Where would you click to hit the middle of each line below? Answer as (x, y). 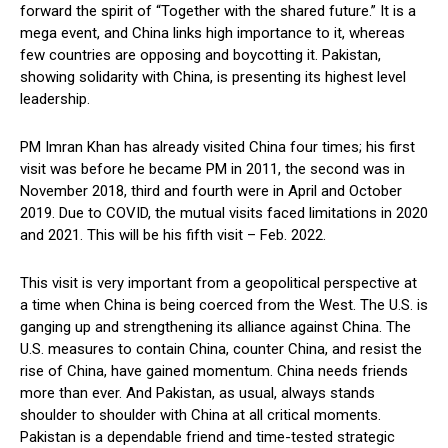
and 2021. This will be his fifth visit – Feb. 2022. (173, 235)
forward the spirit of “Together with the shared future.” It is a (218, 11)
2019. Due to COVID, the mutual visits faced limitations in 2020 (224, 213)
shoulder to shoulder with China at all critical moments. (200, 415)
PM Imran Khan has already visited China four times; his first (217, 147)
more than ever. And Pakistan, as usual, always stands (197, 393)
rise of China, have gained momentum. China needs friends (214, 371)
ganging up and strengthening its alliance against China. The (215, 327)
